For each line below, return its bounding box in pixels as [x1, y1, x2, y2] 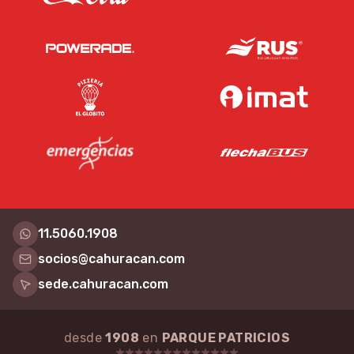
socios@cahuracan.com [38, 251, 185, 267]
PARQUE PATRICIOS [161, 330, 291, 346]
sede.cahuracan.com [38, 277, 168, 292]
